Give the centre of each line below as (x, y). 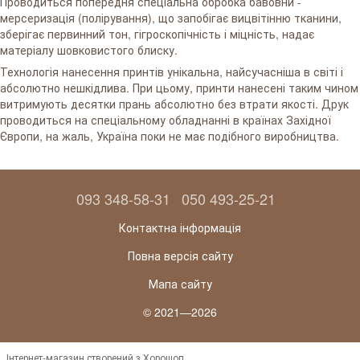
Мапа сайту (180, 283)
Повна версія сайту (180, 255)
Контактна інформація (180, 227)
